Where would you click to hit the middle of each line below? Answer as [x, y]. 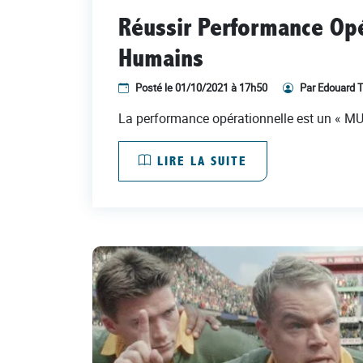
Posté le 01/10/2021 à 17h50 [201, 87]
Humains [161, 58]
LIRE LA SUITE [200, 160]
